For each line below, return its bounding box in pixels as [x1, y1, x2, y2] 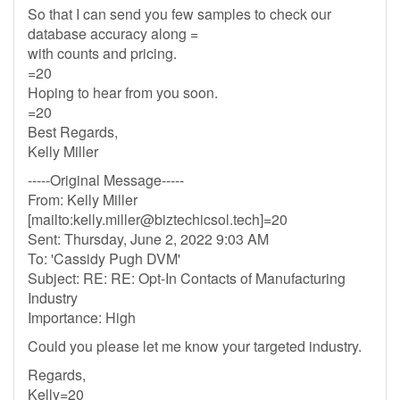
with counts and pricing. [28, 43, 177, 63]
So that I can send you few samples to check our [28, 4, 331, 24]
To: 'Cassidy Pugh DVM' [28, 248, 180, 269]
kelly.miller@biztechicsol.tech [73, 209, 260, 229]
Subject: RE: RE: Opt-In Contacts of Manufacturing [28, 268, 346, 288]
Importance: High [28, 307, 136, 328]
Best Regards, [28, 121, 118, 142]
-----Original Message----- [28, 170, 184, 190]
